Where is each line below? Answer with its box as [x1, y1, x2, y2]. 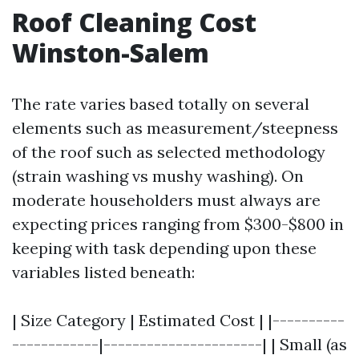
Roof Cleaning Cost [12, 5, 256, 39]
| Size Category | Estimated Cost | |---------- [12, 310, 345, 330]
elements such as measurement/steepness [12, 118, 338, 138]
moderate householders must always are [12, 190, 321, 210]
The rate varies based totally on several [12, 94, 309, 114]
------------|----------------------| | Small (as [12, 334, 347, 354]
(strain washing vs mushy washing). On [12, 166, 304, 186]
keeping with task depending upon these [12, 238, 317, 258]
